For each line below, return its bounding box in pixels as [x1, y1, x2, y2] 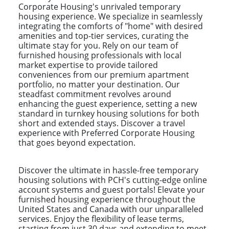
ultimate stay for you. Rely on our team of [18, 39, 178, 51]
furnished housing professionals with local [18, 49, 181, 61]
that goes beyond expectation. [18, 136, 135, 148]
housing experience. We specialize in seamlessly [18, 10, 202, 22]
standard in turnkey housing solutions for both [18, 107, 199, 119]
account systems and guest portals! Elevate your [18, 184, 205, 195]
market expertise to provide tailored [18, 59, 158, 71]
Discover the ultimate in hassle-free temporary [18, 164, 198, 176]
